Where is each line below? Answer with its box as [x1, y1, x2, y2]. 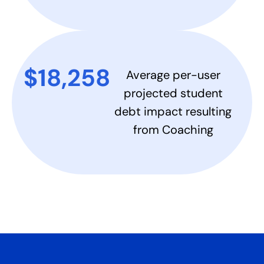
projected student [123, 85, 223, 101]
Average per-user [126, 67, 220, 82]
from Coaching [133, 122, 213, 137]
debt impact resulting [114, 104, 232, 119]
